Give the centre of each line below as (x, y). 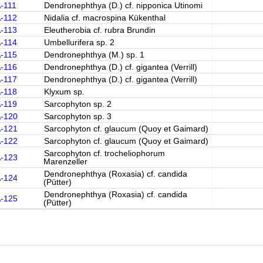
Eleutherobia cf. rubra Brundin (100, 30)
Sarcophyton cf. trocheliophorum (104, 153)
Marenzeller (65, 161)
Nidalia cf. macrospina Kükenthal (104, 18)
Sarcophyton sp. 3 (77, 116)
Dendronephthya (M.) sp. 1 (94, 55)
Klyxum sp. (64, 92)
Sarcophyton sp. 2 (77, 104)
